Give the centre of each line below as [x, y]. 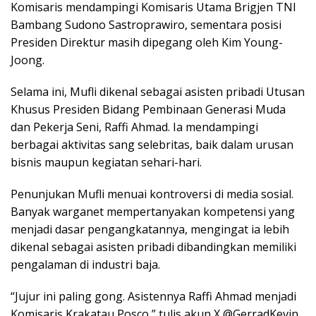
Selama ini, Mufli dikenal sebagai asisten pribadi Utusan [158, 92]
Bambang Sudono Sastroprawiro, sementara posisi [146, 25]
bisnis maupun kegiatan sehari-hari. [106, 162]
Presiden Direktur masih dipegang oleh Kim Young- [147, 42]
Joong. [28, 60]
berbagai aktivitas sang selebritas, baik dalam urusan [152, 145]
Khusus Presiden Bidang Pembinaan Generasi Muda [148, 109]
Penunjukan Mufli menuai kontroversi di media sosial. [152, 194]
